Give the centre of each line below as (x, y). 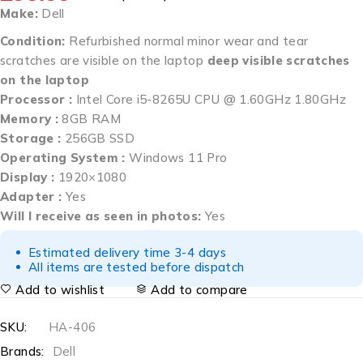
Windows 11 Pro (176, 158)
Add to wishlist (60, 290)
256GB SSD (100, 138)
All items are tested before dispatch (137, 267)
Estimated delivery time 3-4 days (127, 252)
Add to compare (199, 290)
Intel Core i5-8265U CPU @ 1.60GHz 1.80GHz (211, 99)
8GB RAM (91, 119)
